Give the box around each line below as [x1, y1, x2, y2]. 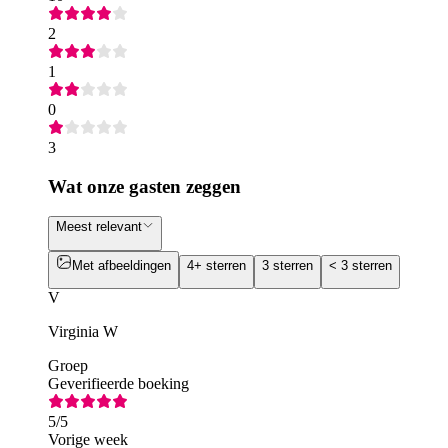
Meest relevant [56, 219, 142, 235]
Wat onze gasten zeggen [48, 175, 241, 197]
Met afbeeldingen [72, 257, 171, 273]
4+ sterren [187, 257, 246, 273]
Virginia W [48, 322, 118, 340]
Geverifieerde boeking [48, 374, 189, 392]
